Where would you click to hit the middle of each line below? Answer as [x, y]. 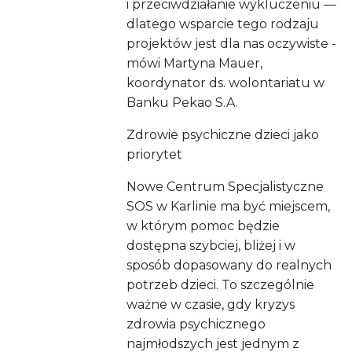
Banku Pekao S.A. [183, 103]
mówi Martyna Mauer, [195, 64]
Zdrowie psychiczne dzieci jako [223, 135]
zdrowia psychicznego [196, 324]
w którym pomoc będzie [203, 226]
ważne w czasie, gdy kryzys [211, 305]
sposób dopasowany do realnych [229, 266]
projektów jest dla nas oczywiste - [232, 44]
